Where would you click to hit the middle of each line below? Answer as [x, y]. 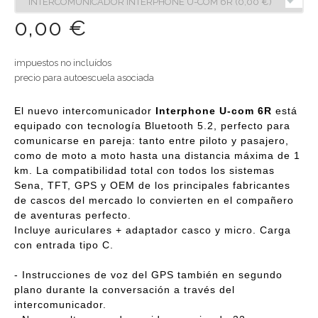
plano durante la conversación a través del [125, 290]
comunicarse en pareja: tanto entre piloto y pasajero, [152, 141]
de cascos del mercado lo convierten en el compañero [154, 201]
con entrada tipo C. [64, 245]
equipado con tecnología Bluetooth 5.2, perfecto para [152, 126]
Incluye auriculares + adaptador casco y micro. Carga [153, 230]
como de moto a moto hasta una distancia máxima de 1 [157, 156]
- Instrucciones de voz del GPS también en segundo [148, 275]
